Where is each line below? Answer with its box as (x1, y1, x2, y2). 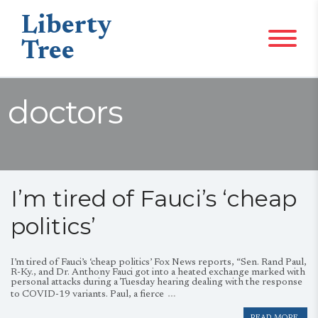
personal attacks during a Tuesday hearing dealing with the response (11, 278, 302, 287)
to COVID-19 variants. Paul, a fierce (11, 290, 164, 300)
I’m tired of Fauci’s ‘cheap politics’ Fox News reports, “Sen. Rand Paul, (11, 258, 307, 268)
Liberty (21, 14, 112, 40)
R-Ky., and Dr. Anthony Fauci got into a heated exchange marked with (11, 268, 305, 278)
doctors (7, 92, 123, 131)
